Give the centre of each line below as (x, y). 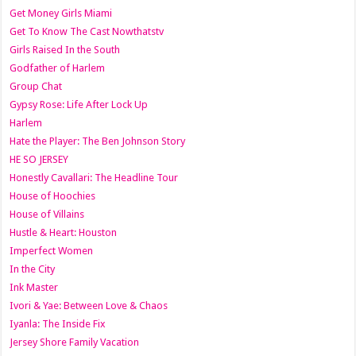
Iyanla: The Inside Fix (58, 324)
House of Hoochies (53, 196)
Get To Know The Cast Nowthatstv (87, 32)
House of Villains (47, 215)
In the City (33, 269)
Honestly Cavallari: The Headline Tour (94, 178)
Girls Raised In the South (65, 50)
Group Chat (36, 87)
